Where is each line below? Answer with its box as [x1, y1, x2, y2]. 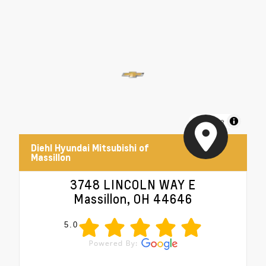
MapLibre [194, 116, 224, 126]
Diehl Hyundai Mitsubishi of [31, 142, 149, 154]
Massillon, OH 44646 [74, 191, 192, 207]
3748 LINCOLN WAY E [70, 177, 196, 193]
